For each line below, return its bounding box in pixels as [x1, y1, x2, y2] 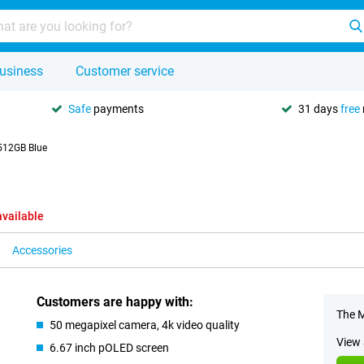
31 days [298, 102, 340, 115]
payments [91, 102, 144, 115]
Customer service [76, 63, 174, 79]
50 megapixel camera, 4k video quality [50, 318, 240, 331]
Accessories [12, 244, 72, 257]
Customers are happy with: [37, 294, 194, 310]
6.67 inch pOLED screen [50, 341, 170, 354]
